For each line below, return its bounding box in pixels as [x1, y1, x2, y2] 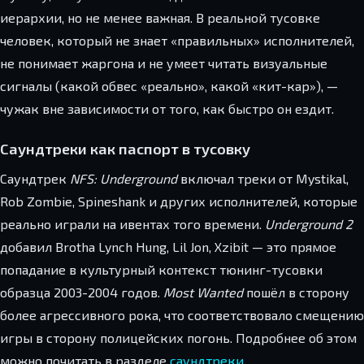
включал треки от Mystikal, [177, 170, 349, 186]
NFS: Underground [70, 170, 177, 186]
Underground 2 [265, 215, 353, 232]
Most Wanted [163, 284, 243, 300]
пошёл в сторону [243, 284, 349, 300]
